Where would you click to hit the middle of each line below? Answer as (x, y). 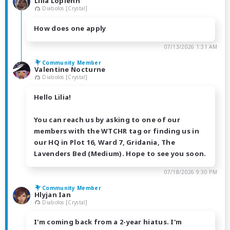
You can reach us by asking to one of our (107, 119)
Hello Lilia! (53, 97)
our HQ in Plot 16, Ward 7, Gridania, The (105, 142)
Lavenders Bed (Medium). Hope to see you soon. (120, 153)
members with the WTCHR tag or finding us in (117, 131)
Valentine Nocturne (70, 69)
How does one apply (70, 28)
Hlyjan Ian (53, 194)
